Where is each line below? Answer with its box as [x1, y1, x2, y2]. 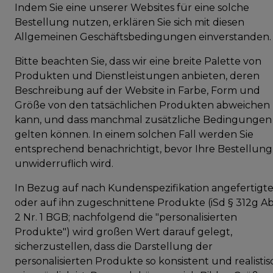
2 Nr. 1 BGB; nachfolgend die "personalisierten [15, 211, 237, 223]
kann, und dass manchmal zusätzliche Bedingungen [15, 113, 272, 126]
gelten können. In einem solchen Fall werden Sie [15, 128, 253, 140]
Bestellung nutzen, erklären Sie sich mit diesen [15, 16, 244, 28]
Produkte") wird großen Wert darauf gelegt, [15, 225, 232, 238]
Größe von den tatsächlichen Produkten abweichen [15, 99, 270, 111]
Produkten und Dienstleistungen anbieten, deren [15, 69, 260, 82]
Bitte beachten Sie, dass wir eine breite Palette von [15, 55, 261, 67]
